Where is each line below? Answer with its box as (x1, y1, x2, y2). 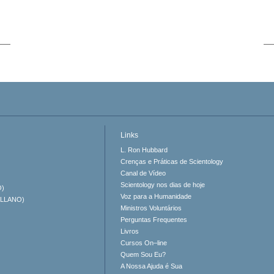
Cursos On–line (120, 239, 168, 247)
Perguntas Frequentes (120, 216, 188, 224)
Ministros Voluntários (120, 204, 182, 212)
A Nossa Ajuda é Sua (120, 262, 183, 270)
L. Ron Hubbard (120, 146, 168, 154)
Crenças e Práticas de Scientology (120, 158, 224, 166)
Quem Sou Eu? (120, 251, 166, 259)
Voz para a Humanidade (120, 193, 192, 201)
